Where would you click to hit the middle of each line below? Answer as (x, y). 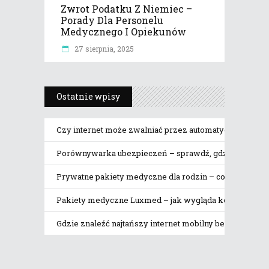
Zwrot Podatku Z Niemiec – (126, 8)
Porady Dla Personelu (112, 20)
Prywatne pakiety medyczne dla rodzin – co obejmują (159, 176)
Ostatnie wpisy (88, 96)
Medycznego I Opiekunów (123, 31)
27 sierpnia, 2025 (103, 48)
